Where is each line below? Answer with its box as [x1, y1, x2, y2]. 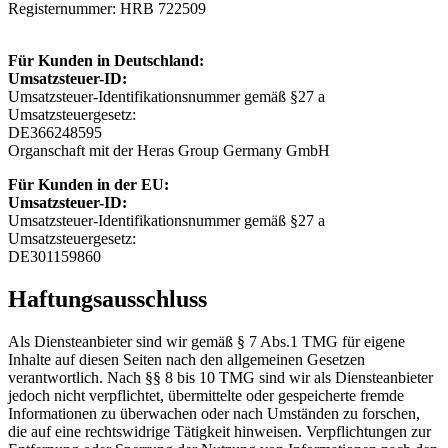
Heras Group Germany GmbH [137, 141, 330, 159]
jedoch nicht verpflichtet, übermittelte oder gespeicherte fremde [8, 386, 404, 404]
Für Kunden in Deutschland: [8, 51, 204, 69]
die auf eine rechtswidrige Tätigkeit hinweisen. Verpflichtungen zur [8, 422, 431, 440]
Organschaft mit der [8, 141, 137, 159]
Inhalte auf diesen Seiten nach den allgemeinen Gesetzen [8, 350, 365, 368]
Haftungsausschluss [8, 285, 207, 312]
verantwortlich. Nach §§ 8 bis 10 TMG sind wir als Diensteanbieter [8, 368, 433, 386]
